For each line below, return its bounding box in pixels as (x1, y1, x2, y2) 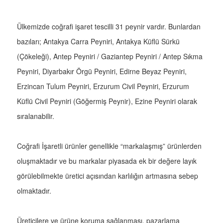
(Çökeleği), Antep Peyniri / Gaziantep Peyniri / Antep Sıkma (17, 51, 203, 62)
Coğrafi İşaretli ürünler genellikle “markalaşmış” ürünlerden (17, 141, 202, 151)
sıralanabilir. (17, 111, 54, 121)
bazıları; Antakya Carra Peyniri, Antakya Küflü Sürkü (17, 36, 180, 47)
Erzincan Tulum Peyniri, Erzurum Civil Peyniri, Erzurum (17, 81, 189, 92)
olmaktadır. (17, 186, 51, 196)
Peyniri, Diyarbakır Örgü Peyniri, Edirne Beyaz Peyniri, (17, 66, 187, 77)
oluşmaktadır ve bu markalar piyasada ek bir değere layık (17, 156, 197, 166)
